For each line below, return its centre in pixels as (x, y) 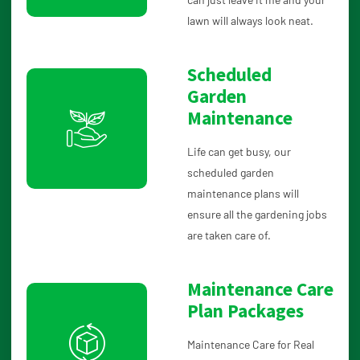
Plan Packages (245, 311)
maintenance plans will (243, 194)
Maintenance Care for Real (251, 345)
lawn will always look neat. (250, 21)
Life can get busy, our (239, 152)
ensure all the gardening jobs (257, 215)
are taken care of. (229, 235)
